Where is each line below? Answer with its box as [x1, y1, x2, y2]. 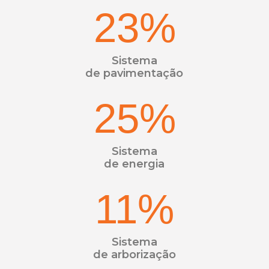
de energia [104, 157, 165, 171]
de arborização [92, 248, 176, 261]
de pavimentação [85, 67, 184, 80]
